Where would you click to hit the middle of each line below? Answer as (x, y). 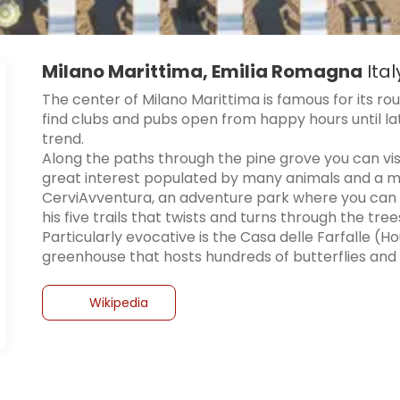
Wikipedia (118, 303)
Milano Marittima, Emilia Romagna (202, 72)
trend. (62, 139)
